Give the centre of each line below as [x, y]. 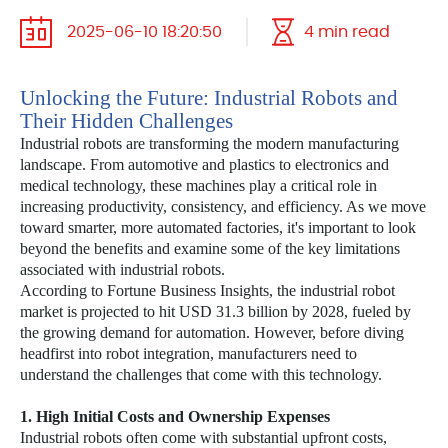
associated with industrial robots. [122, 269]
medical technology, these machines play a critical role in [198, 185]
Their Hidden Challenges [126, 121]
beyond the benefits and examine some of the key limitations [210, 248]
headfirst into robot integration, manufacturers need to [188, 353]
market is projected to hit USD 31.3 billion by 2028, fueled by [215, 311]
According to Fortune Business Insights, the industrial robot [207, 290]
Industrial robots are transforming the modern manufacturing [209, 143]
